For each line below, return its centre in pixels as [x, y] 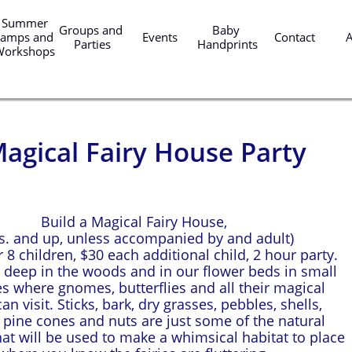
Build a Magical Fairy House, [134, 222]
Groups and [90, 30]
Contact [295, 37]
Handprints [227, 44]
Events [159, 37]
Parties [92, 44]
